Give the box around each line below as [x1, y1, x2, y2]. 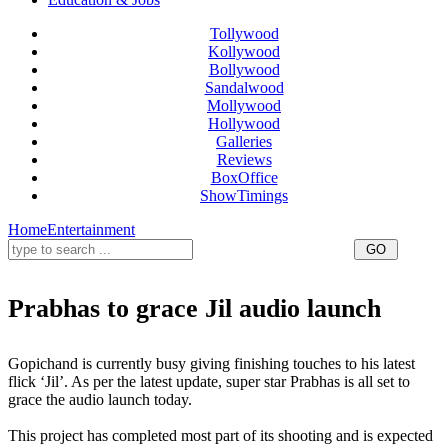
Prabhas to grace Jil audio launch [8, 293, 381, 323]
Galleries [216, 132, 272, 150]
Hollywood [208, 114, 280, 132]
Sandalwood [204, 78, 284, 96]
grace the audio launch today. [8, 390, 192, 408]
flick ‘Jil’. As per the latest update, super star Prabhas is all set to [8, 372, 410, 390]
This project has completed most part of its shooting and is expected [8, 426, 433, 444]
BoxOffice [210, 168, 278, 186]
